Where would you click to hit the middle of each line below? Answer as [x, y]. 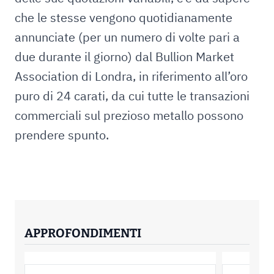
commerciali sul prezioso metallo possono [129, 115]
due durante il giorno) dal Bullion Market [124, 57]
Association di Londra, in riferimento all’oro [131, 76]
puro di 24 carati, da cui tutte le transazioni [132, 96]
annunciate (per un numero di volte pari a [127, 37]
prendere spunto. [62, 135]
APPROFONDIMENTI [83, 233]
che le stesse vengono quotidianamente [124, 17]
